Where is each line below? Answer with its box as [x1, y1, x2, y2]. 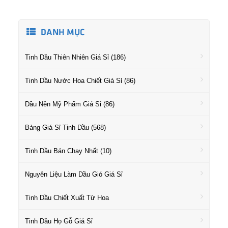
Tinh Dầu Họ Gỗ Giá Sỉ [25, 217, 93, 225]
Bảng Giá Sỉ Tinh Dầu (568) [25, 124, 106, 131]
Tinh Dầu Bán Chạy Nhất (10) [25, 147, 111, 155]
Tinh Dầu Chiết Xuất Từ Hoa [25, 194, 109, 202]
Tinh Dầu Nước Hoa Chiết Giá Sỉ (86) [25, 77, 135, 84]
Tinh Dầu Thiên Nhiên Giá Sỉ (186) [25, 53, 126, 61]
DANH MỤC [41, 28, 84, 37]
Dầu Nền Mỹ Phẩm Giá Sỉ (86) [25, 100, 115, 108]
